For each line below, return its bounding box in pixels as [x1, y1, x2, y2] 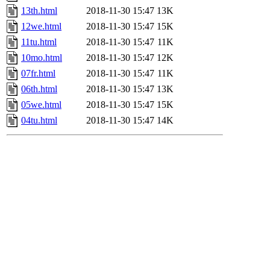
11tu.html [21, 37, 57, 48]
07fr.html [21, 68, 55, 79]
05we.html [21, 99, 61, 110]
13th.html [21, 5, 57, 16]
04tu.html [21, 115, 57, 126]
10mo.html [21, 52, 62, 63]
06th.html [21, 84, 57, 95]
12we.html [21, 21, 61, 32]
